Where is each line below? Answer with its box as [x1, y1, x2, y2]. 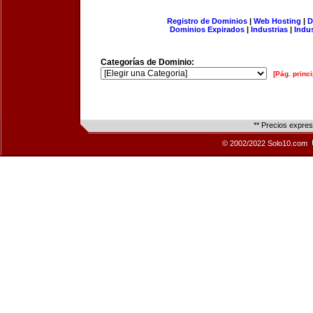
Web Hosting [253, 17, 301, 25]
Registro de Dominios [166, 17, 247, 25]
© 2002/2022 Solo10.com [222, 139, 310, 147]
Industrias [251, 25, 288, 34]
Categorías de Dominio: [101, 57, 194, 67]
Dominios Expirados [170, 25, 245, 34]
